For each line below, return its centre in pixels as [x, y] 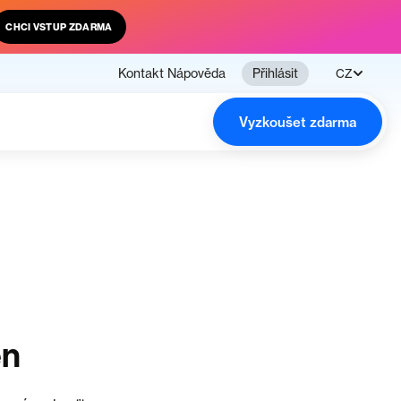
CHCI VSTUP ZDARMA [59, 27]
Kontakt [141, 73]
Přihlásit [275, 73]
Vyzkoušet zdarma [298, 122]
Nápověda [196, 73]
